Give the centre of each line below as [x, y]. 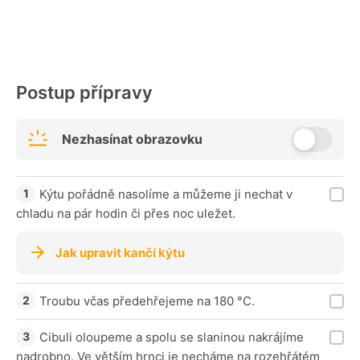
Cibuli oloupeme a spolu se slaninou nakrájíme [172, 337]
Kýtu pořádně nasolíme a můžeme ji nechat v [166, 194]
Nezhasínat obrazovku [132, 139]
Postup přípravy [84, 93]
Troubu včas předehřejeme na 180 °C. [147, 301]
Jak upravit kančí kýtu [120, 253]
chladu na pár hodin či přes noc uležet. [126, 214]
